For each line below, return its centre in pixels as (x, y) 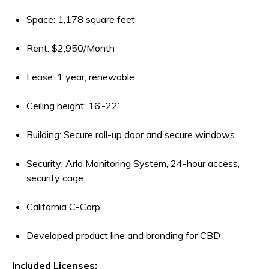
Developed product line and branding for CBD (123, 235)
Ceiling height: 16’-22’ (73, 105)
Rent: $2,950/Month (71, 48)
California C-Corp (63, 206)
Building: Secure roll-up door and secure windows (131, 134)
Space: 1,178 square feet (81, 19)
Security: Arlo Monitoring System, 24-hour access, (133, 163)
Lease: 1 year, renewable (80, 77)
